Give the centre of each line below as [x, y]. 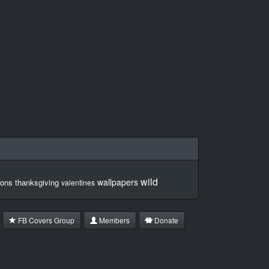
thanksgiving [37, 183]
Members [113, 220]
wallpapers [118, 182]
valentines [78, 183]
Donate [165, 220]
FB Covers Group [45, 220]
